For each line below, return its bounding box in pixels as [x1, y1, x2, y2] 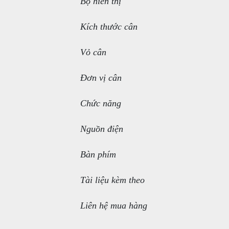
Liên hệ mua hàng [80, 200, 147, 211]
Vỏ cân [80, 47, 106, 57]
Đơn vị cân [80, 73, 122, 83]
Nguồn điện [80, 124, 123, 134]
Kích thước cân [80, 21, 138, 32]
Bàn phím [80, 149, 116, 159]
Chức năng [80, 98, 121, 108]
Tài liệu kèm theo [80, 175, 145, 185]
